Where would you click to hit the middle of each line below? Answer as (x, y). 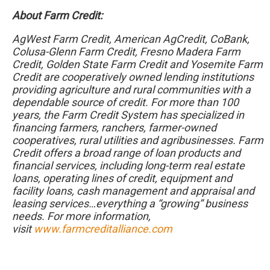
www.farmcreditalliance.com (103, 229)
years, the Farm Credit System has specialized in (128, 115)
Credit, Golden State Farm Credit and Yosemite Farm (137, 64)
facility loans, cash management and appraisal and (133, 191)
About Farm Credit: (58, 15)
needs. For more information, (81, 216)
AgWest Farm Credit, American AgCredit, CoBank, (131, 39)
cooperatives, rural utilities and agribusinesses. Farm (138, 140)
